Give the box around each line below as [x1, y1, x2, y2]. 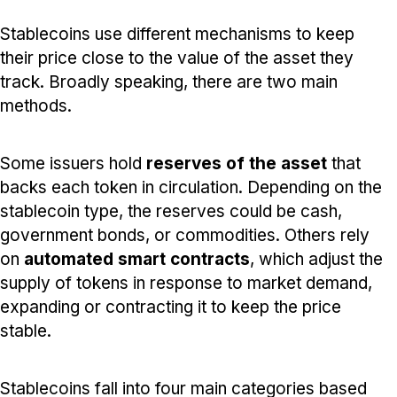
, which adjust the [250, 249, 383, 270]
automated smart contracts [24, 249, 250, 270]
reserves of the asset [146, 153, 327, 175]
